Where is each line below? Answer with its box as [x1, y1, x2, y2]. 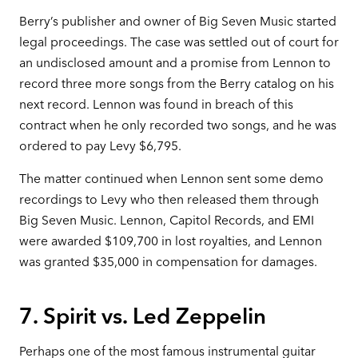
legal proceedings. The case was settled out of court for [18, 34, 339, 50]
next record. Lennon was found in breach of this [18, 96, 293, 112]
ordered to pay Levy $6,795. [18, 137, 181, 153]
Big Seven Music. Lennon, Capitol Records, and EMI [18, 213, 314, 229]
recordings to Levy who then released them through [18, 192, 319, 208]
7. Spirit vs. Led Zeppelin [18, 302, 266, 329]
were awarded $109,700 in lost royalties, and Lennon [18, 233, 322, 249]
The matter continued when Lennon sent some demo [18, 171, 324, 187]
